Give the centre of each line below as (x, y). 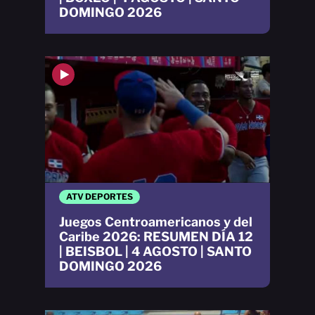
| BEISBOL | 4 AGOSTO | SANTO (155, 251)
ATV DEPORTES (99, 196)
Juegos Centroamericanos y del (156, 221)
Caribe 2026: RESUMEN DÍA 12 (156, 236)
